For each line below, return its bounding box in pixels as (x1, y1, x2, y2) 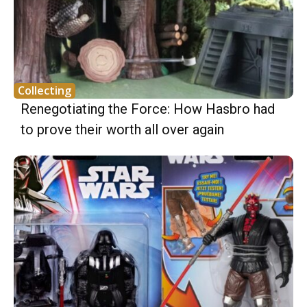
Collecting (18, 82, 71, 98)
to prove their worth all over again (21, 121, 224, 138)
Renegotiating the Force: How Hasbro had (21, 100, 275, 117)
